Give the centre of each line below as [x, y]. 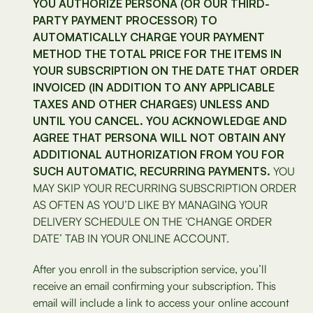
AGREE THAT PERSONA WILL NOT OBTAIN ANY [159, 138]
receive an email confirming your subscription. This [154, 286]
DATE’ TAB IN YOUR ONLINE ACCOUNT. [131, 238]
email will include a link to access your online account [161, 303]
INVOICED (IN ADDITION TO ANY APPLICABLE [154, 87]
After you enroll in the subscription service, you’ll [150, 269]
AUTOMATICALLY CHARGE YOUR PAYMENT [149, 37]
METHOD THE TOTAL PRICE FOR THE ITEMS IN [157, 54]
